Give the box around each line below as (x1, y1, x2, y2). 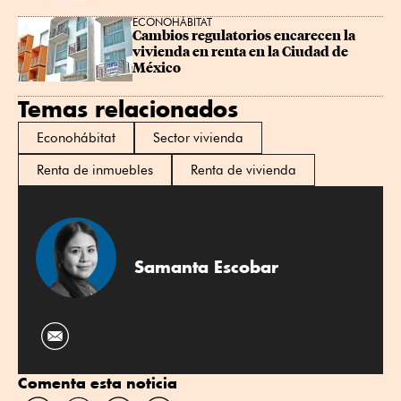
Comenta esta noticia (18, 373, 177, 393)
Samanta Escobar (134, 255, 278, 277)
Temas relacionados (18, 95, 238, 124)
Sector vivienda (153, 130, 243, 147)
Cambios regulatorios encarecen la (132, 28, 358, 45)
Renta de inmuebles (37, 162, 153, 179)
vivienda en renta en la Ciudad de (132, 44, 351, 61)
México (132, 60, 181, 77)
